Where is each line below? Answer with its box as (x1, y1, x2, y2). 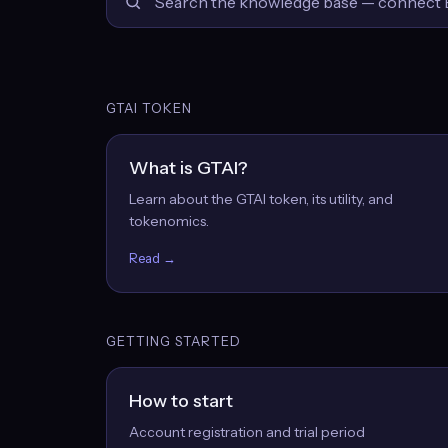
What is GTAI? (129, 157, 248, 179)
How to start (129, 390, 233, 412)
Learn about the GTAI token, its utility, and (129, 190, 393, 208)
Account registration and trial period (129, 423, 365, 441)
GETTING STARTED (106, 333, 241, 349)
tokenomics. (129, 212, 209, 230)
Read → (129, 250, 176, 266)
